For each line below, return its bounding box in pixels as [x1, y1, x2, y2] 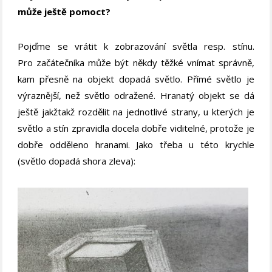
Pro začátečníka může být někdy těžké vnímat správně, [18, 56, 254, 69]
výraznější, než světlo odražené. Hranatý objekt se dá [18, 89, 254, 101]
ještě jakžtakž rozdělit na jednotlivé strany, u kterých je [18, 105, 254, 118]
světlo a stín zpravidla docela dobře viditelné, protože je [18, 121, 254, 134]
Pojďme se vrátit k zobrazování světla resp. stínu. [18, 39, 254, 52]
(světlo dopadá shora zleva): [18, 154, 136, 167]
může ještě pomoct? [18, 5, 111, 18]
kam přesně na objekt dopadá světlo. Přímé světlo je [18, 72, 254, 85]
